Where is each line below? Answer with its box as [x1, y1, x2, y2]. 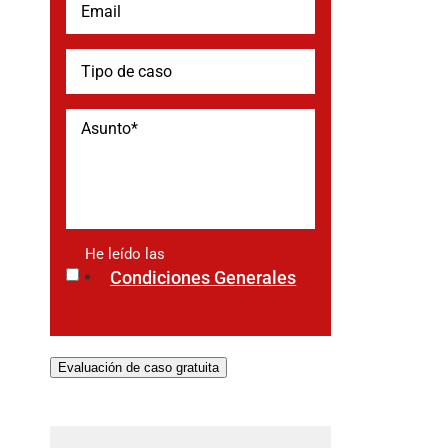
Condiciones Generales [110, 267, 297, 288]
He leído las [85, 245, 166, 263]
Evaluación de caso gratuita [58, 360, 220, 375]
